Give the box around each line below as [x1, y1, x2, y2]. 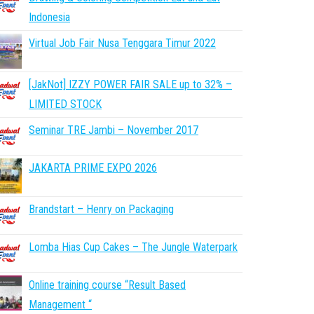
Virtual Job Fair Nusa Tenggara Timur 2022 [29, 36, 216, 50]
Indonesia [29, 11, 70, 24]
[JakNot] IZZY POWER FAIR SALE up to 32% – [29, 78, 232, 91]
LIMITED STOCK [29, 97, 102, 111]
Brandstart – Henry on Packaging [29, 203, 174, 216]
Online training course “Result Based [29, 278, 186, 292]
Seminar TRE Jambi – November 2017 [29, 123, 198, 137]
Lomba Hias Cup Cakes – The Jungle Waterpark [29, 240, 238, 254]
